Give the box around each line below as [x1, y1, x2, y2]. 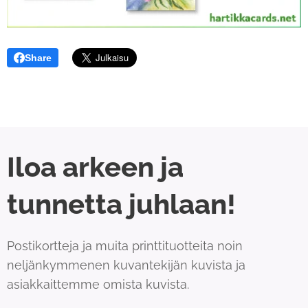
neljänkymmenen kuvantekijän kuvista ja [7, 258, 245, 272]
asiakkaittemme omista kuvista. [7, 277, 192, 291]
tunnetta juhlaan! [7, 188, 236, 220]
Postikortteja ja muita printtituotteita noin [7, 239, 243, 253]
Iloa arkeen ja [7, 151, 184, 183]
